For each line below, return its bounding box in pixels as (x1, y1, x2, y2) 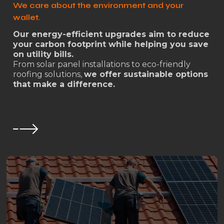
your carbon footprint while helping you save (12, 39, 208, 49)
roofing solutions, (12, 69, 84, 79)
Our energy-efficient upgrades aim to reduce (12, 29, 209, 39)
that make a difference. (12, 79, 115, 89)
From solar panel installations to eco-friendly (12, 59, 190, 69)
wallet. (12, 12, 40, 22)
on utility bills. (12, 49, 73, 59)
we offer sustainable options (83, 69, 208, 79)
